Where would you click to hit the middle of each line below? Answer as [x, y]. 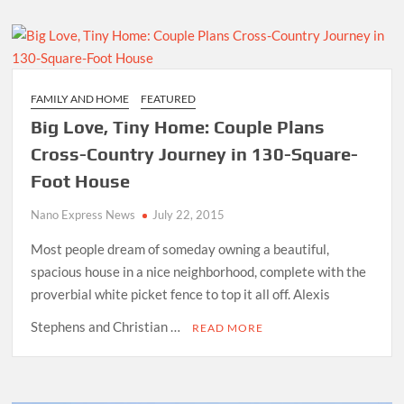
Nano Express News [83, 214]
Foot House [81, 180]
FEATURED [169, 98]
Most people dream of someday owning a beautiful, [180, 248]
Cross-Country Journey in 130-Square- [195, 153]
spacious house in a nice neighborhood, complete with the [199, 271]
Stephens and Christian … [107, 326]
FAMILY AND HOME [80, 98]
